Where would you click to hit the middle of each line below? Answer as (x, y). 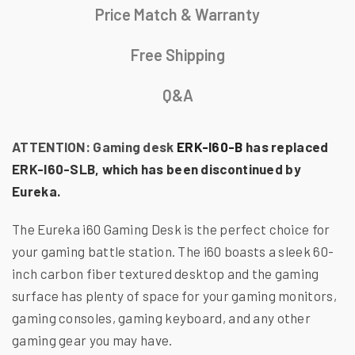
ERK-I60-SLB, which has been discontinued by (157, 168)
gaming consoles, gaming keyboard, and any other (162, 317)
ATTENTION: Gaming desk (94, 146)
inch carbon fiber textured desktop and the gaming (166, 273)
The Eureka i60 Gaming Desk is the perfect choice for (171, 229)
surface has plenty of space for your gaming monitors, (174, 295)
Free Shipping (177, 54)
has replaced (286, 146)
